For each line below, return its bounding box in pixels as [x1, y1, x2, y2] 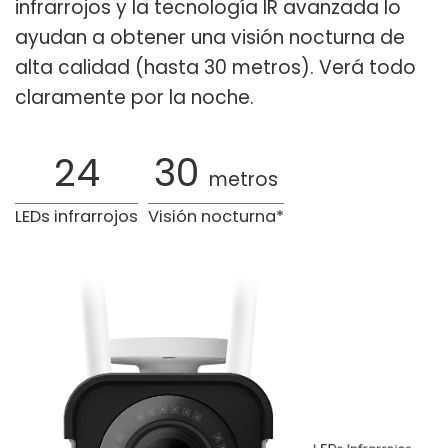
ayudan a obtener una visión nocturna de [15, 23, 405, 51]
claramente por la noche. [15, 83, 254, 111]
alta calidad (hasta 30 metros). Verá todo [15, 53, 416, 81]
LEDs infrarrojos [15, 204, 138, 228]
